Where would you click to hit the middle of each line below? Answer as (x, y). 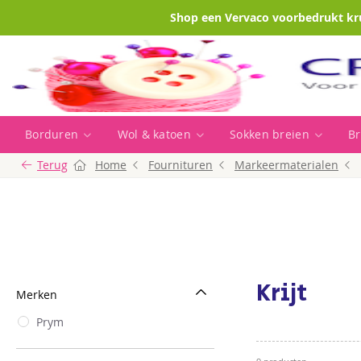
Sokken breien (270, 134)
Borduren (52, 134)
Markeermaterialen (286, 165)
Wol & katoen (154, 134)
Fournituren (180, 165)
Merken (37, 295)
